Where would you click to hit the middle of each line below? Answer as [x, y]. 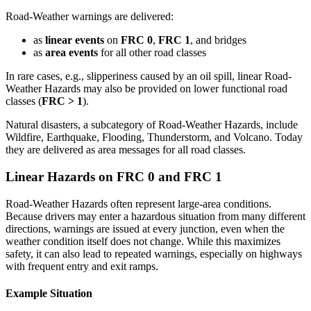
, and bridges [218, 40]
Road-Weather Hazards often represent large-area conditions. [138, 203]
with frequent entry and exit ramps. [82, 266]
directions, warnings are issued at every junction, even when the [145, 228]
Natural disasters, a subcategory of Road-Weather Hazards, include [152, 125]
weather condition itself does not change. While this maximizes [143, 241]
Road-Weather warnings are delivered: [90, 17]
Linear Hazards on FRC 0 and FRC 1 [114, 177]
